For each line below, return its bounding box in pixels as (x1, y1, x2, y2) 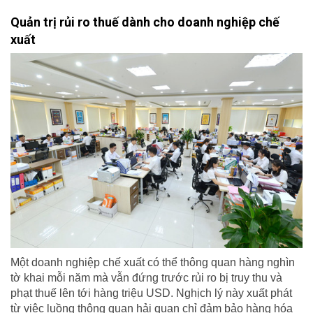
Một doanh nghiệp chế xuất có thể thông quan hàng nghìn (10, 256, 295, 268)
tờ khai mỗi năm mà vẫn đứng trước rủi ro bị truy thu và (10, 271, 282, 284)
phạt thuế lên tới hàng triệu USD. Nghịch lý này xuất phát (10, 286, 292, 299)
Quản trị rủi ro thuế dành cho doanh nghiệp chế (10, 15, 279, 30)
